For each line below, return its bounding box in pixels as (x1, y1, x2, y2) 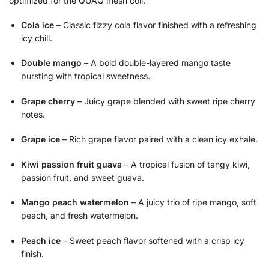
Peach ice (21, 235, 61, 246)
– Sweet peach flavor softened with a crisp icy (61, 235, 244, 246)
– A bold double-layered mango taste (82, 58, 231, 68)
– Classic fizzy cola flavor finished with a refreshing (54, 20, 256, 30)
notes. (21, 109, 45, 119)
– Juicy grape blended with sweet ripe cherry (75, 95, 255, 106)
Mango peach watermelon (21, 197, 129, 208)
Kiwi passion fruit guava (21, 159, 122, 169)
